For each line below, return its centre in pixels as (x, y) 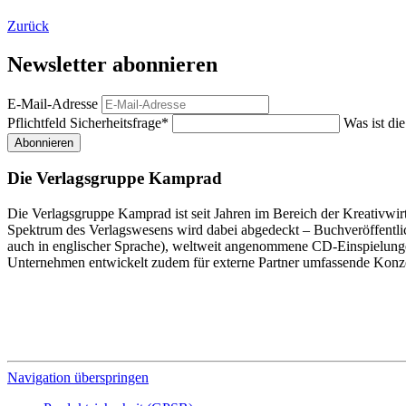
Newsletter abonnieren (112, 64)
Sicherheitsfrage (116, 122)
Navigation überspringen (78, 378)
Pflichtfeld (39, 122)
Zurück (28, 25)
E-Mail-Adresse (53, 103)
